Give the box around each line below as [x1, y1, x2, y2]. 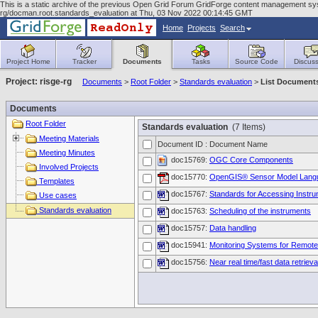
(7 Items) [230, 122, 265, 132]
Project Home [6, 57, 50, 65]
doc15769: [169, 155, 209, 165]
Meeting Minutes [37, 148, 95, 157]
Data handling [209, 224, 256, 233]
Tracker [72, 57, 97, 65]
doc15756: [169, 258, 209, 267]
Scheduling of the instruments [209, 207, 311, 216]
